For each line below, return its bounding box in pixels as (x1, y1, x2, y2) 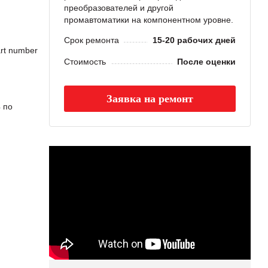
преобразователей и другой (64, 3, 173, 13)
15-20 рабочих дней (153, 35, 236, 45)
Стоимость (64, 57, 106, 66)
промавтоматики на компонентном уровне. (64, 15, 233, 25)
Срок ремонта (64, 35, 119, 45)
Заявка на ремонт (106, 93, 193, 105)
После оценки (177, 57, 236, 66)
